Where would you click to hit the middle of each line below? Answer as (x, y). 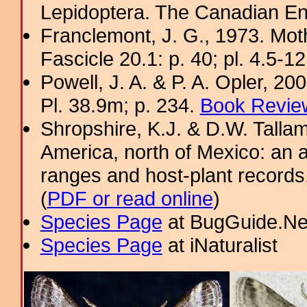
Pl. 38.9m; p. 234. (120, 105)
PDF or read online (130, 198)
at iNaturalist (220, 245)
